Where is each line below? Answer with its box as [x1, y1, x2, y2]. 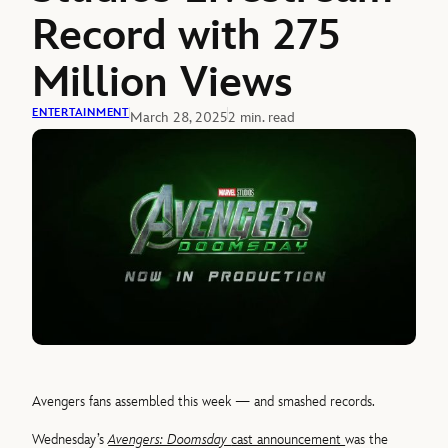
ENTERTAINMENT [32, 105, 129, 119]
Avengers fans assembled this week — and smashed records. [32, 393, 376, 411]
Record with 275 [32, 11, 342, 61]
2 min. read [227, 108, 295, 126]
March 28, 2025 [129, 108, 227, 126]
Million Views [32, 58, 294, 108]
